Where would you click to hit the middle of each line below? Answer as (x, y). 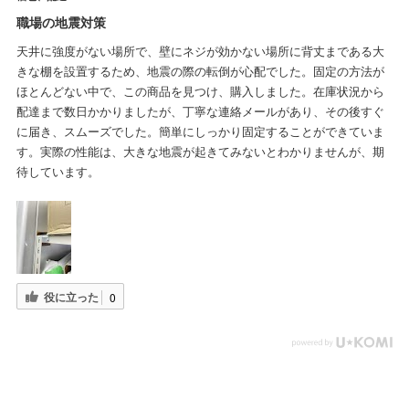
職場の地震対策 (61, 23)
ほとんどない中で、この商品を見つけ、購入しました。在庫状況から (200, 92)
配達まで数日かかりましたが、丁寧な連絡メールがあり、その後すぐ (200, 112)
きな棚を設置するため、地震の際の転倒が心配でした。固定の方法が (200, 72)
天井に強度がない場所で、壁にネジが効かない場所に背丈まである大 (200, 52)
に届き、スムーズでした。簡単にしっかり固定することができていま (200, 132)
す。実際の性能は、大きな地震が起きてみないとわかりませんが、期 (200, 152)
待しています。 (58, 173)
